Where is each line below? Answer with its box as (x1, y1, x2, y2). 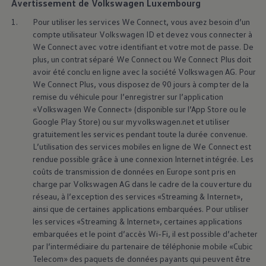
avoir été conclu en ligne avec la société (32, 66, 177, 77)
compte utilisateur (32, 29, 98, 40)
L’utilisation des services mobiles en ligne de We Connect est (32, 141, 251, 152)
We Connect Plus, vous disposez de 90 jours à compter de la (32, 79, 249, 90)
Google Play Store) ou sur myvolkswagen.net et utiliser (32, 116, 230, 127)
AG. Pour (223, 66, 256, 77)
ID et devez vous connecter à (144, 29, 252, 40)
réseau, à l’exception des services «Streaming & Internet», (32, 191, 243, 202)
